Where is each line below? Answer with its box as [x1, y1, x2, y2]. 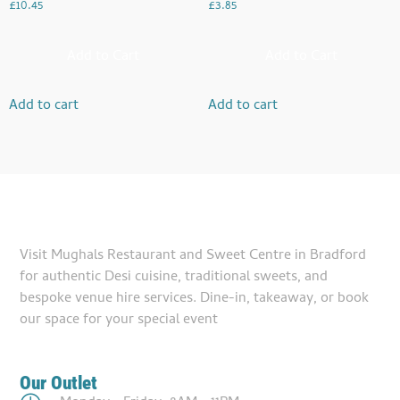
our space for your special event [20, 309, 219, 333]
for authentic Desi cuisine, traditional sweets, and [20, 266, 329, 290]
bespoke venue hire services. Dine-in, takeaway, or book [20, 287, 370, 312]
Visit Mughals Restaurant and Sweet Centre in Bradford [20, 245, 367, 269]
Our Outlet [20, 371, 98, 394]
